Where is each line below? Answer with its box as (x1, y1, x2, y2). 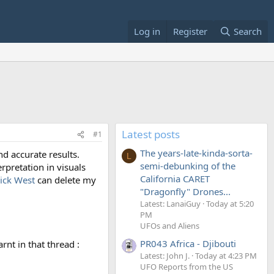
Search (234, 25, 262, 37)
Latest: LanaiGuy (140, 198, 201, 210)
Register (172, 25, 207, 37)
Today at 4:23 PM (195, 250, 257, 261)
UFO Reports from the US (140, 261, 233, 272)
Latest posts (122, 127, 180, 141)
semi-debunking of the (140, 160, 235, 172)
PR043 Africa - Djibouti (140, 237, 236, 250)
